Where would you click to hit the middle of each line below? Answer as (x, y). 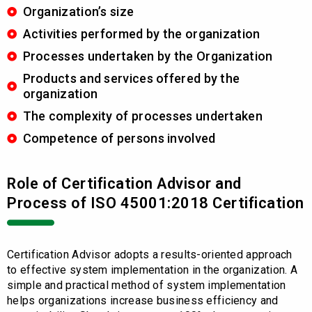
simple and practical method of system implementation (147, 285)
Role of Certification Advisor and (124, 183)
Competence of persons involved (119, 138)
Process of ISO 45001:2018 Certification (156, 203)
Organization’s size (78, 11)
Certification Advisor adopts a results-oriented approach (150, 254)
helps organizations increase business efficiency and (143, 300)
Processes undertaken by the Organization (148, 56)
